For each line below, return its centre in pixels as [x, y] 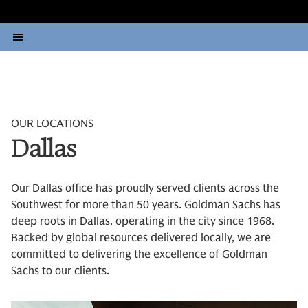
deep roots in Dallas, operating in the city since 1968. [143, 221]
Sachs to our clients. [60, 271]
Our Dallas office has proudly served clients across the [145, 188]
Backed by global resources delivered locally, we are [141, 238]
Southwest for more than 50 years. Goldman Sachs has [146, 205]
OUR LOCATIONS [52, 124]
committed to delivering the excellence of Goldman [139, 254]
